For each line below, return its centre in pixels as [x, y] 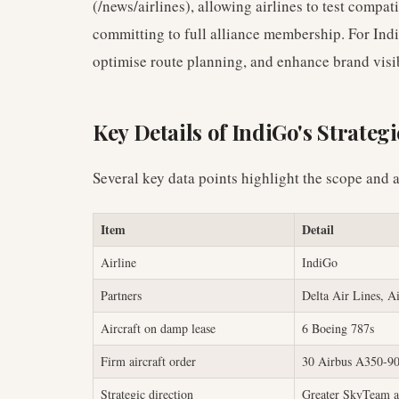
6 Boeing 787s [338, 328]
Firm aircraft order [148, 361]
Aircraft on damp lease [158, 328]
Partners [121, 295]
